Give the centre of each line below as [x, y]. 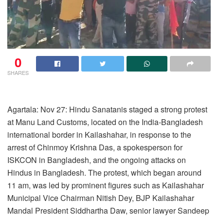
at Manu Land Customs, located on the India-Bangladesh [105, 122]
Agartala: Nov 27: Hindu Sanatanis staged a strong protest [107, 109]
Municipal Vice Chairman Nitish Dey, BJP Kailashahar [101, 198]
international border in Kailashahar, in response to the [99, 135]
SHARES [18, 73]
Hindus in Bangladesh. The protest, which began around [104, 173]
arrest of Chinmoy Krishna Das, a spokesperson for [95, 147]
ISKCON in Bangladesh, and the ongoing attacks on [97, 160]
